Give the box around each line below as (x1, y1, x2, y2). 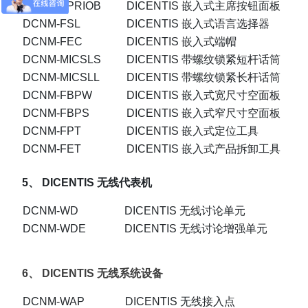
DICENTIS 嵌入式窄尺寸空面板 (126, 107, 280, 120)
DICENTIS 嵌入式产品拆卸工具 (126, 143, 280, 155)
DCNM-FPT (23, 125, 81, 137)
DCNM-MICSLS (23, 54, 101, 66)
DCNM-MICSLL (23, 71, 100, 84)
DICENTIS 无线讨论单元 (124, 205, 245, 217)
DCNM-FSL (23, 18, 80, 30)
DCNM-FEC (23, 36, 82, 48)
